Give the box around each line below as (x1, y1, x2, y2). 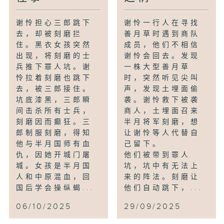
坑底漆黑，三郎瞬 (16, 95, 92, 104)
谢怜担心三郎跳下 (16, 18, 92, 27)
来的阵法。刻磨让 (124, 172, 200, 181)
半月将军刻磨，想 (124, 117, 200, 126)
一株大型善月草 (124, 62, 191, 71)
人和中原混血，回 (16, 172, 92, 181)
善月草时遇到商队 (124, 29, 200, 38)
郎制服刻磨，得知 (16, 128, 92, 137)
